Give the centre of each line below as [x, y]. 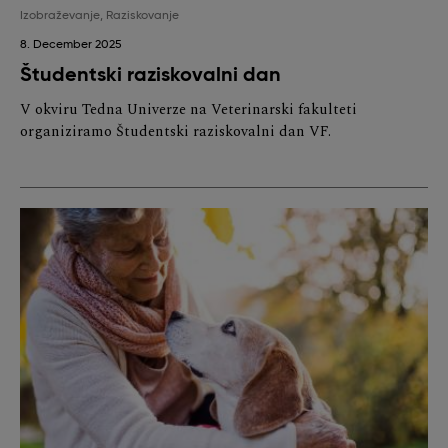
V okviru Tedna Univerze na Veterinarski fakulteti [188, 110]
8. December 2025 [71, 45]
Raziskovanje [142, 16]
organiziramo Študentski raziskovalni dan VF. [175, 132]
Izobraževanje [60, 16]
